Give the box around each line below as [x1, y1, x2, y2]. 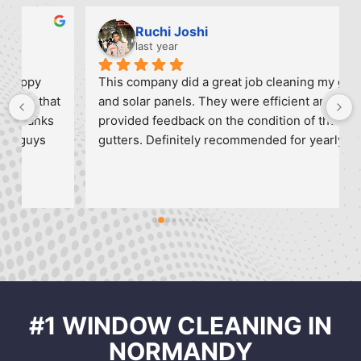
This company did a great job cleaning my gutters [40, 74, 321, 90]
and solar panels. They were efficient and [40, 93, 276, 110]
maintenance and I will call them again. [40, 151, 259, 168]
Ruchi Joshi [77, 23, 150, 40]
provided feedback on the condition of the [40, 113, 279, 129]
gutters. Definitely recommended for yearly [40, 132, 286, 148]
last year [77, 39, 120, 53]
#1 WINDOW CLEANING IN [29, 310, 332, 340]
